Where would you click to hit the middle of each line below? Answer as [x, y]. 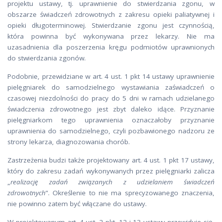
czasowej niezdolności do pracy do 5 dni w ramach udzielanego [111, 98]
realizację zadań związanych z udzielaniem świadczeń [112, 182]
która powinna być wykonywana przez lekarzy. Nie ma [111, 36]
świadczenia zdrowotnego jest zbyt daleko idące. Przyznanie [111, 109]
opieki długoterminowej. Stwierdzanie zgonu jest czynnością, [111, 25]
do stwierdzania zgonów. [47, 58]
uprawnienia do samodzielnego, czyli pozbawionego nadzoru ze [111, 131]
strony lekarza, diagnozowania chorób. [69, 142]
